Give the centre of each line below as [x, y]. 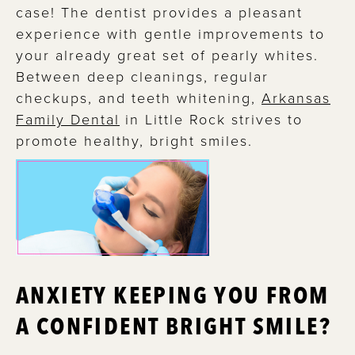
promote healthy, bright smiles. [134, 140]
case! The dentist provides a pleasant [159, 11]
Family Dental [68, 118]
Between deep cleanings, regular [142, 76]
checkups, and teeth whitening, [139, 97]
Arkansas [296, 97]
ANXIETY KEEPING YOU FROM [173, 295]
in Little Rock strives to [211, 118]
